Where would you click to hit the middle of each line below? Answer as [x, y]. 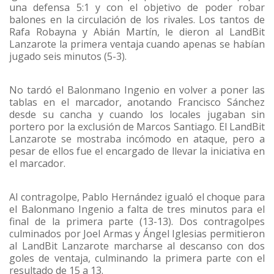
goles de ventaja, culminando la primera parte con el [137, 258]
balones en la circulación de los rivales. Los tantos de [137, 19]
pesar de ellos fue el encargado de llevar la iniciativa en [137, 151]
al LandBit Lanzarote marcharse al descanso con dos [137, 246]
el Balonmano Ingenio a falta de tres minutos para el [137, 209]
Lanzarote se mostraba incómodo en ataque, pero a [137, 139]
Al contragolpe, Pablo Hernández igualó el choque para [137, 197]
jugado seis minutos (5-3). [68, 56]
